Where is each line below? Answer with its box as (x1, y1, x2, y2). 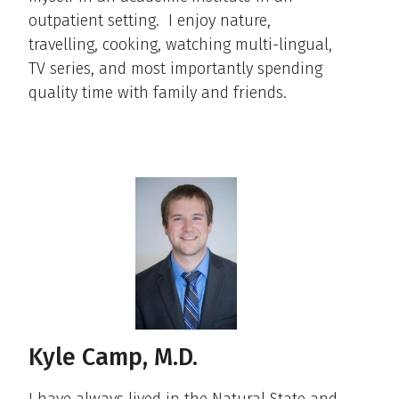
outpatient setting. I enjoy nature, (28, 10, 271, 30)
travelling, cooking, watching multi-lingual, (28, 34, 332, 54)
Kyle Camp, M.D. (28, 342, 198, 371)
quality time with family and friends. (28, 82, 287, 102)
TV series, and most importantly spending (28, 58, 322, 78)
